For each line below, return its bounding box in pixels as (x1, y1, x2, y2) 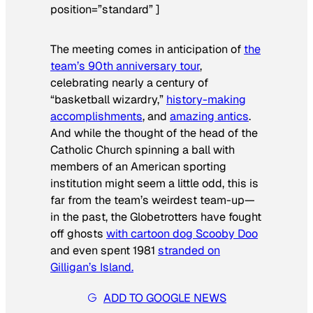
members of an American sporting (50, 159, 226, 174)
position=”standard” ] (50, 2, 160, 17)
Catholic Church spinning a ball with (50, 142, 235, 157)
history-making (166, 92, 246, 107)
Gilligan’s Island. (50, 259, 133, 275)
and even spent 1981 (50, 242, 158, 258)
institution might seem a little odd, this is (50, 175, 259, 191)
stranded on (158, 242, 220, 258)
